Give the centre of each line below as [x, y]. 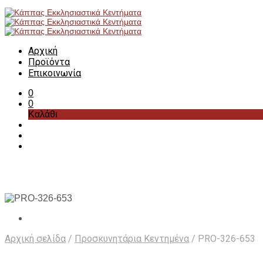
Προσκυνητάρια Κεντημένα [132, 239]
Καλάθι [43, 114]
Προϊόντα [49, 62]
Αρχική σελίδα [35, 239]
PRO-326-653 [225, 239]
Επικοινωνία [55, 73]
